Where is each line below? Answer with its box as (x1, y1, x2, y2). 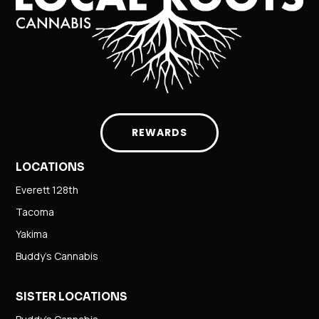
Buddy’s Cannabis (16, 249, 99, 263)
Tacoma (16, 205, 55, 219)
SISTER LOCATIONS (16, 290, 128, 304)
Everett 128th (16, 183, 79, 197)
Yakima (16, 227, 48, 241)
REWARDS (132, 125, 187, 140)
